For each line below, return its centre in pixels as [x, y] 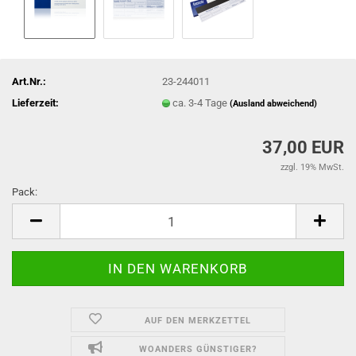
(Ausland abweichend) [274, 103]
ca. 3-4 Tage [201, 103]
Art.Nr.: [29, 81]
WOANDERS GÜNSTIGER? [197, 349]
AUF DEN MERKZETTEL [197, 321]
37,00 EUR [303, 147]
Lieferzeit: [35, 103]
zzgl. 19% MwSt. [312, 167]
